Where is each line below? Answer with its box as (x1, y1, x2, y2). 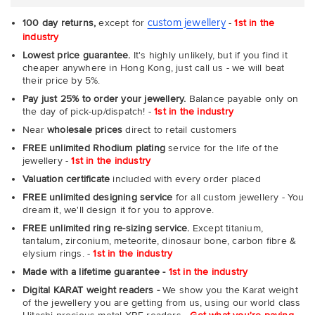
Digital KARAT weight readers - (22, 283, 160, 296)
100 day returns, (22, 16, 96, 29)
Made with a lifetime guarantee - (22, 265, 169, 278)
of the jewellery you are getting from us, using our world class (22, 296, 301, 309)
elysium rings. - (22, 247, 94, 259)
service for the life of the (165, 141, 279, 154)
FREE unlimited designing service (22, 191, 173, 203)
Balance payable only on (186, 92, 299, 105)
